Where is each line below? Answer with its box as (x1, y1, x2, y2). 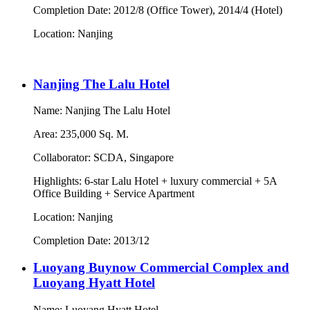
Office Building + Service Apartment (33, 188, 194, 200)
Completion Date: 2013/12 (33, 235, 149, 247)
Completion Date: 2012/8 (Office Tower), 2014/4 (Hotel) (33, 3, 282, 16)
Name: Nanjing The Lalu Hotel (33, 104, 170, 117)
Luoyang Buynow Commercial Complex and (33, 260, 289, 275)
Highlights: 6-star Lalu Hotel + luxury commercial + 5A (33, 175, 277, 188)
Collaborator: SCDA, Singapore (33, 152, 174, 164)
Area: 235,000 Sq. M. (33, 128, 129, 140)
